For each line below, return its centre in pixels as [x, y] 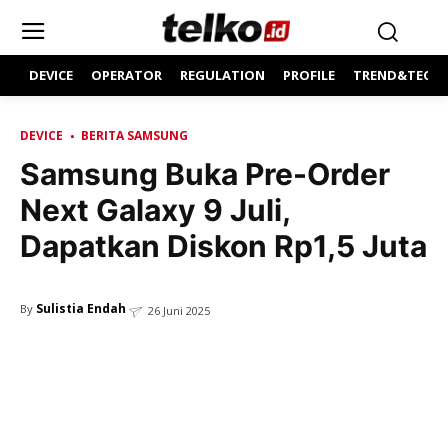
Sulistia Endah [81, 308]
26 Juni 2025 [179, 311]
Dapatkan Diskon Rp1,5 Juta [223, 246]
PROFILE [309, 75]
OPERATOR [126, 75]
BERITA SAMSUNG [134, 135]
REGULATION [222, 75]
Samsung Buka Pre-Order [205, 174]
